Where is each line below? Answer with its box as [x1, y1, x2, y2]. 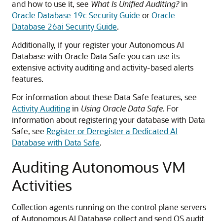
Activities [12, 175, 72, 195]
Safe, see [12, 126, 46, 136]
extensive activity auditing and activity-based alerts [12, 62, 193, 73]
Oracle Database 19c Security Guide [12, 10, 140, 20]
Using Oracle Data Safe [81, 103, 163, 113]
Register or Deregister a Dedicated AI [46, 126, 178, 136]
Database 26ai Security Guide [12, 21, 117, 32]
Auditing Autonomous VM [12, 157, 185, 177]
